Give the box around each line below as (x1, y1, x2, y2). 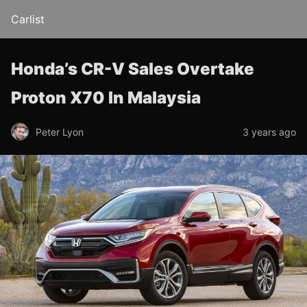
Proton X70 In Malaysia (11, 88, 201, 108)
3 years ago (243, 125, 296, 138)
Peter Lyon (36, 125, 84, 138)
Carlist (11, 12, 45, 26)
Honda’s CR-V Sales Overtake (11, 59, 254, 79)
